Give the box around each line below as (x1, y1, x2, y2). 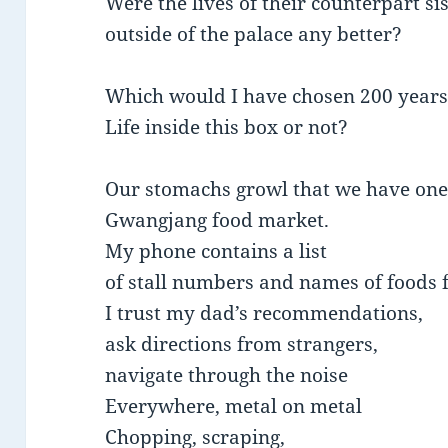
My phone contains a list (105, 238, 328, 265)
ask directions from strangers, (105, 331, 379, 358)
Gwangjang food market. (105, 207, 330, 234)
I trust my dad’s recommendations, (105, 300, 424, 327)
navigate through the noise (105, 362, 349, 389)
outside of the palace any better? (105, 21, 403, 48)
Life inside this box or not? (105, 114, 349, 141)
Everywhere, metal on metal (105, 393, 363, 420)
